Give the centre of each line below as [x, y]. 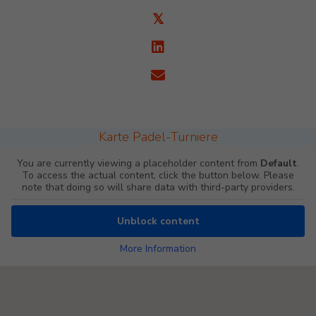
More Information [158, 249]
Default [279, 164]
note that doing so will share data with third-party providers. [158, 188]
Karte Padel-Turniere [158, 137]
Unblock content [158, 221]
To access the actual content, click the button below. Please [158, 176]
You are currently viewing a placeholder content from [139, 164]
